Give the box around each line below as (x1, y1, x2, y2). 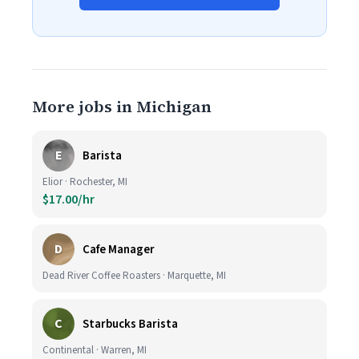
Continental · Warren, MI (42, 343, 147, 357)
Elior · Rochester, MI (42, 175, 127, 189)
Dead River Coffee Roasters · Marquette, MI (42, 268, 226, 283)
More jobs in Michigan (32, 95, 212, 118)
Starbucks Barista (83, 315, 178, 333)
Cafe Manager (83, 240, 155, 258)
